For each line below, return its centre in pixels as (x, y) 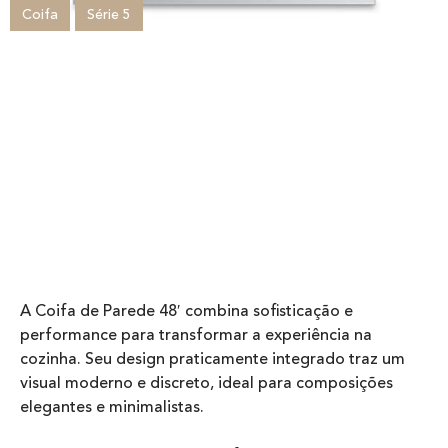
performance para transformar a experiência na (196, 336)
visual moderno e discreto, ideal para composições (206, 384)
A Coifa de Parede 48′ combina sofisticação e (186, 312)
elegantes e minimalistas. (112, 408)
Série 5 (109, 14)
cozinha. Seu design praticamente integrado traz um (212, 360)
